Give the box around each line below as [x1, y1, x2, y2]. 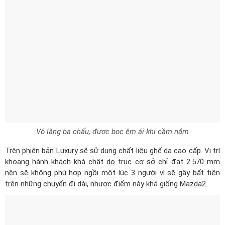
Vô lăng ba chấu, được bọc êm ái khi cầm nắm [36, 60, 189, 69]
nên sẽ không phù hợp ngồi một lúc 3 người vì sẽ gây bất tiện [5, 101, 220, 110]
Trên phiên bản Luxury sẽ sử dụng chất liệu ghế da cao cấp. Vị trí [5, 79, 220, 88]
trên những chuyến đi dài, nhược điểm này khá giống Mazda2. [5, 112, 207, 122]
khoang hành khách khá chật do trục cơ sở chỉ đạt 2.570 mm [5, 90, 220, 99]
